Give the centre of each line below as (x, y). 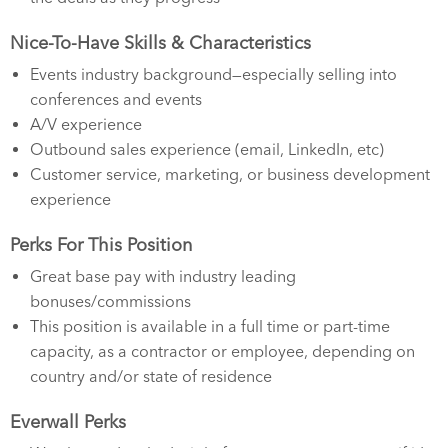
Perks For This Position (101, 245)
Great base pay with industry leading (163, 276)
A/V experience (86, 124)
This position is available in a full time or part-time (210, 326)
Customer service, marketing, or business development (230, 174)
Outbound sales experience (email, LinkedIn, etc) (207, 149)
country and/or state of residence (151, 376)
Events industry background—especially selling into (213, 74)
